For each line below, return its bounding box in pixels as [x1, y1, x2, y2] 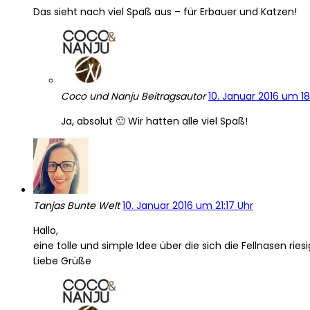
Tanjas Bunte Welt [33, 199, 122, 213]
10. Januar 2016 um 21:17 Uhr [122, 199, 253, 213]
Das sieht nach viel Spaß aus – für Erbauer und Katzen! [33, 5, 297, 19]
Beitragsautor [141, 89, 206, 104]
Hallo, [33, 224, 58, 238]
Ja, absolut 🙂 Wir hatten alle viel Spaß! [61, 114, 248, 129]
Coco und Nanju [61, 89, 141, 104]
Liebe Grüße [33, 254, 91, 268]
